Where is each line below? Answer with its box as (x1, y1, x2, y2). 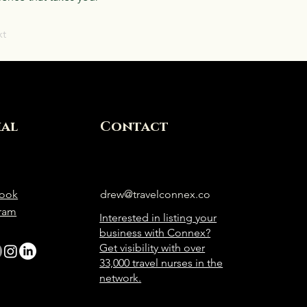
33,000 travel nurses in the (99, 256, 223, 269)
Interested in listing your (99, 211, 217, 224)
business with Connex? (99, 226, 211, 239)
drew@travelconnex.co (100, 188, 211, 201)
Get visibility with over (99, 241, 206, 254)
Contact (100, 118, 169, 136)
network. (99, 271, 142, 284)
